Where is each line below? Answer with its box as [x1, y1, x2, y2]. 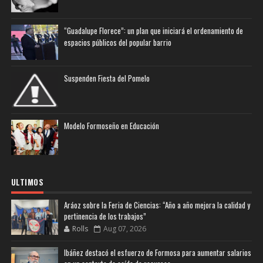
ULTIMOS [11, 176, 44, 188]
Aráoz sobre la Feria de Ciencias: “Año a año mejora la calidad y [63, 199, 250, 211]
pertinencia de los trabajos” [63, 210, 146, 222]
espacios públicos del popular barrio [63, 36, 171, 49]
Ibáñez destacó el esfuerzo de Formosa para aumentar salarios [63, 247, 251, 259]
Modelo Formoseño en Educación [63, 120, 159, 132]
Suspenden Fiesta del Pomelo [63, 72, 150, 85]
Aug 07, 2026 [103, 224, 146, 234]
